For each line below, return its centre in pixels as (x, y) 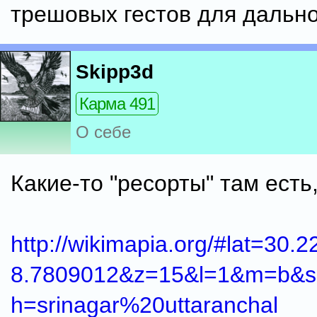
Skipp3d (115, 72)
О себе (103, 132)
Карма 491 (117, 104)
